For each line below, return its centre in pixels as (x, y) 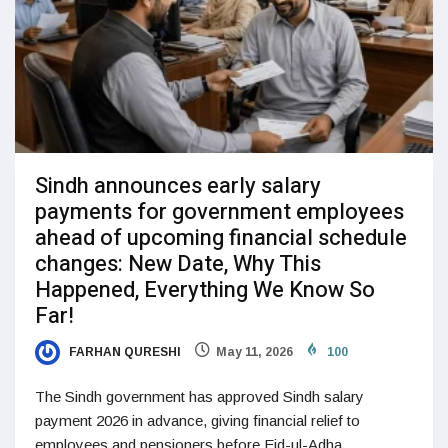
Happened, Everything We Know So (205, 290)
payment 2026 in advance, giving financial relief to (197, 421)
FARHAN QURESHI (123, 352)
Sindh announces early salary (178, 186)
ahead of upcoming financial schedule (221, 238)
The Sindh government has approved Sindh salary (199, 397)
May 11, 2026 (254, 352)
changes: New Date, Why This (178, 264)
